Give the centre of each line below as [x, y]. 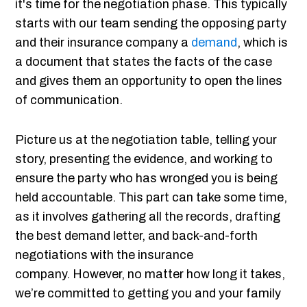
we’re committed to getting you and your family [148, 294]
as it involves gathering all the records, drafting [148, 217]
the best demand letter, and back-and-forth [137, 236]
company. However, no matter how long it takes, [150, 274]
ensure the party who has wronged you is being [147, 179]
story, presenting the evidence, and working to [144, 159]
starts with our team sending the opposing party [151, 24]
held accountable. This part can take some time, [151, 198]
